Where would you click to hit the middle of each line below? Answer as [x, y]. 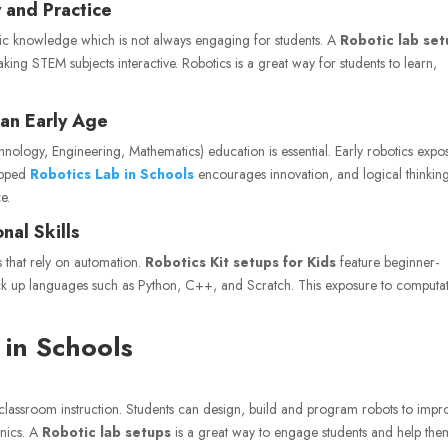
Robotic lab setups [107, 431]
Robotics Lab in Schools [112, 173]
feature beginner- [388, 261]
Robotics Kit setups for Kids [241, 261]
